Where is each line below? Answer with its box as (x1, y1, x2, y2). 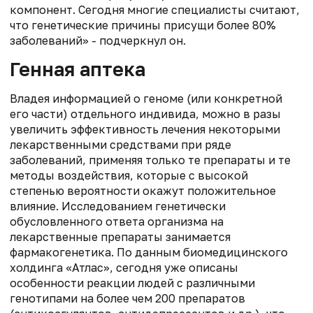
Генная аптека (10, 57, 145, 80)
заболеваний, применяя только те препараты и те (10, 152, 291, 167)
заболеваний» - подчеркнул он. (10, 33, 189, 48)
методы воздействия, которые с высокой (10, 168, 248, 182)
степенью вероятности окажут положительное (10, 183, 276, 198)
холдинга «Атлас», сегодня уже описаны (10, 260, 238, 275)
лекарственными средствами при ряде (10, 137, 231, 152)
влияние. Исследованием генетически (10, 198, 226, 213)
